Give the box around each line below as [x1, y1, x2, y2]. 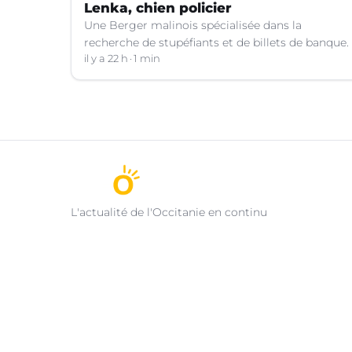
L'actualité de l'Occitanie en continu [71, 204, 267, 219]
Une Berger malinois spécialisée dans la [84, 17, 302, 32]
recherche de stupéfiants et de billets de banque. [84, 35, 349, 49]
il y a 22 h [84, 52, 128, 64]
